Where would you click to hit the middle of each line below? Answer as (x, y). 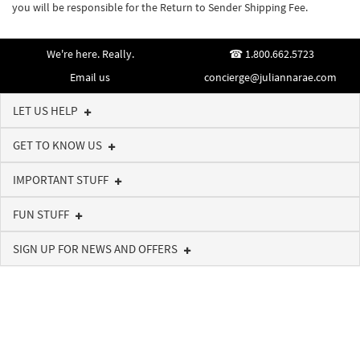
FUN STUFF (42, 214)
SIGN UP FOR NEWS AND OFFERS (96, 249)
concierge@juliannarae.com (270, 77)
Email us (90, 77)
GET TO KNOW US (59, 145)
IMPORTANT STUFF (62, 180)
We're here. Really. (90, 54)
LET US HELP (47, 110)
